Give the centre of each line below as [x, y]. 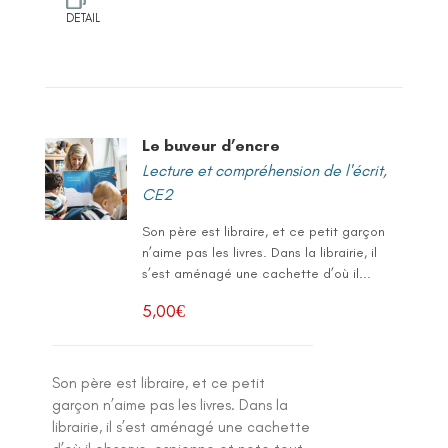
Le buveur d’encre [210, 145]
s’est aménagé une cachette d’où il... [256, 273]
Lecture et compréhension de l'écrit [262, 170]
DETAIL [83, 17]
